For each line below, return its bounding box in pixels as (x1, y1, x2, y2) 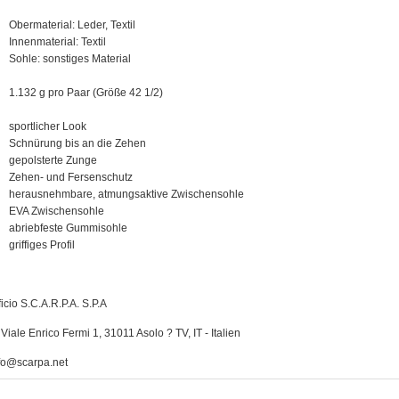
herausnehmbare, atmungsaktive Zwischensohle (9, 187, 244, 200)
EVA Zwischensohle (9, 204, 104, 217)
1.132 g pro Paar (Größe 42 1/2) (9, 85, 163, 99)
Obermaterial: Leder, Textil (9, 18, 135, 31)
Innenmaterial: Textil (9, 35, 106, 48)
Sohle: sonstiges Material (9, 52, 131, 65)
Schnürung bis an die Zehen (9, 136, 146, 150)
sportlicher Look (9, 119, 86, 133)
